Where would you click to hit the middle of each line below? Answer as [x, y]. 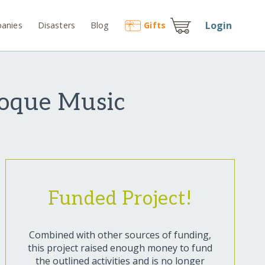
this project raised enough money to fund [120, 248]
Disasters [56, 25]
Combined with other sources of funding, [120, 235]
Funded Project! [120, 199]
